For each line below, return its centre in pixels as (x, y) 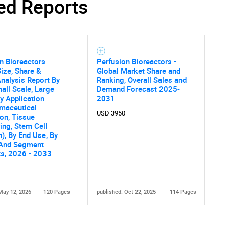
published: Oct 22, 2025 (126, 192)
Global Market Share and (138, 71)
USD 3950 (111, 113)
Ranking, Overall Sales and (141, 80)
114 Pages (183, 192)
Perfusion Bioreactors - (136, 62)
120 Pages (56, 192)
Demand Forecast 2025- (138, 89)
